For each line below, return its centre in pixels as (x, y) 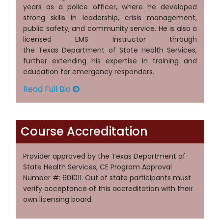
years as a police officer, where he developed (110, 7)
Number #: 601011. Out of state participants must (107, 178)
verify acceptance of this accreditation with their (108, 189)
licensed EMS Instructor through (110, 40)
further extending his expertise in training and (110, 61)
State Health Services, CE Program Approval (97, 167)
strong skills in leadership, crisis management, (110, 18)
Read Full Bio (48, 89)
